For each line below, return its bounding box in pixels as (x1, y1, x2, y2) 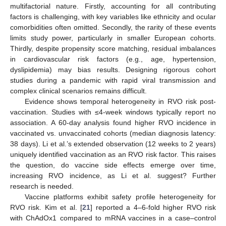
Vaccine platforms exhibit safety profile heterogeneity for (24, 192, 216, 201)
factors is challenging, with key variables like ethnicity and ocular (10, 12, 216, 21)
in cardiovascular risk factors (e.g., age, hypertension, (10, 54, 216, 63)
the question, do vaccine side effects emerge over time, (10, 160, 216, 169)
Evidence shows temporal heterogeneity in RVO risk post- (24, 97, 216, 105)
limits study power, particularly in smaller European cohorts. (10, 33, 216, 42)
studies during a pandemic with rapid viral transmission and (10, 76, 216, 84)
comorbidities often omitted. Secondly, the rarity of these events (10, 23, 216, 31)
